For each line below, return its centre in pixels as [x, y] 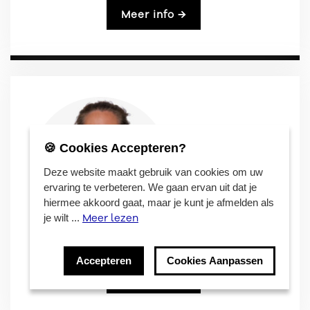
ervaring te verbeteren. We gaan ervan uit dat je [150, 187]
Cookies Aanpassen [215, 261]
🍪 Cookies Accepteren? [115, 148]
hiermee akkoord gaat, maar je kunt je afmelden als [159, 202]
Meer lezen [110, 218]
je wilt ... [63, 218]
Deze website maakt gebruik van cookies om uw [153, 172]
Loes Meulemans [155, 248]
